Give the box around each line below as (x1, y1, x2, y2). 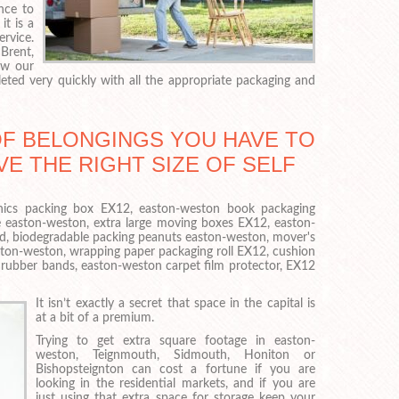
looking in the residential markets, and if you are (36, 377, 315, 390)
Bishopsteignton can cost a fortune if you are (36, 362, 315, 376)
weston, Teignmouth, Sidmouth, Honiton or (36, 348, 315, 362)
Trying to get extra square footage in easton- (36, 334, 315, 347)
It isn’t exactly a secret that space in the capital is (36, 297, 315, 310)
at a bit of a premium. (36, 311, 154, 324)
